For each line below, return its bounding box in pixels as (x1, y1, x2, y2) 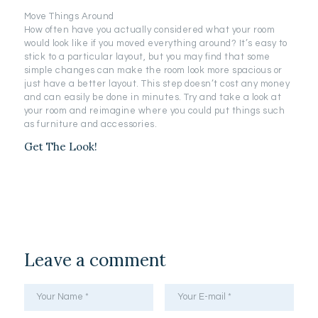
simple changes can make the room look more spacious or (23, 65, 283, 75)
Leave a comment (23, 248, 166, 271)
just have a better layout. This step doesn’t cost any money (23, 78, 290, 89)
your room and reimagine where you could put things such (23, 105, 285, 116)
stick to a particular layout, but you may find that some (23, 51, 270, 62)
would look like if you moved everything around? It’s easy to (23, 38, 287, 48)
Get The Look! (23, 139, 97, 153)
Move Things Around (23, 11, 114, 21)
